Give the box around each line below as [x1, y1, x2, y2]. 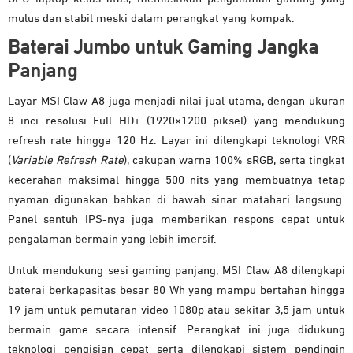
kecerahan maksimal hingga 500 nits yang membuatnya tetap [8, 174, 345, 187]
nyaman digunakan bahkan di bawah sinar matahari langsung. [8, 194, 345, 206]
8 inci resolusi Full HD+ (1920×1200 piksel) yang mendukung [8, 115, 345, 128]
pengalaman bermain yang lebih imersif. [8, 233, 217, 246]
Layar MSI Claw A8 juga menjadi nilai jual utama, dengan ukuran [8, 95, 345, 108]
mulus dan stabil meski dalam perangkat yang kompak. [8, 13, 295, 25]
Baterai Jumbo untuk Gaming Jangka [8, 38, 318, 58]
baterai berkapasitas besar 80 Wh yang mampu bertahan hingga [8, 284, 345, 297]
